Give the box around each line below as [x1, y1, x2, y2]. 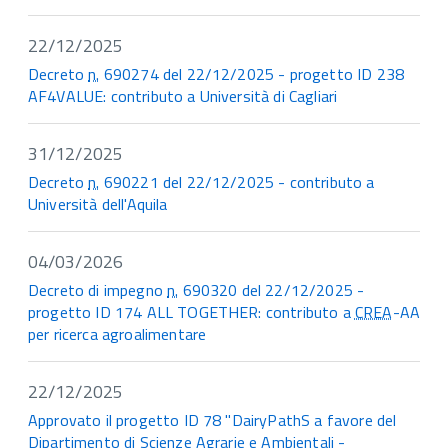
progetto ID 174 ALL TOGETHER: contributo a [28, 300, 355, 325]
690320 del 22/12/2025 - [178, 278, 365, 303]
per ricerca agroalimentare [28, 322, 207, 347]
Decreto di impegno [28, 278, 168, 303]
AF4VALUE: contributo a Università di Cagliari [28, 84, 338, 109]
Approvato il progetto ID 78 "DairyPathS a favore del [28, 408, 397, 433]
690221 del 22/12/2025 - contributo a [99, 170, 375, 195]
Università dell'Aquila [28, 192, 168, 217]
